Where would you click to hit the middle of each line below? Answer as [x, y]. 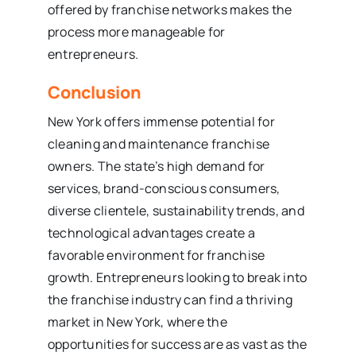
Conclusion [94, 91]
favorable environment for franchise [156, 255]
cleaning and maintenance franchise [159, 143]
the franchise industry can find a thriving [170, 299]
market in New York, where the [137, 321]
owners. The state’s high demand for [156, 166]
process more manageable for [136, 31]
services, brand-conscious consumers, [164, 188]
